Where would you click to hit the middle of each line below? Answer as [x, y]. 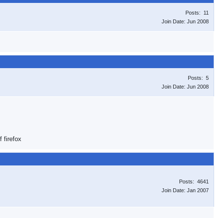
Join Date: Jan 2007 [185, 190]
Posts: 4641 [194, 182]
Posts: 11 [197, 13]
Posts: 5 [198, 78]
